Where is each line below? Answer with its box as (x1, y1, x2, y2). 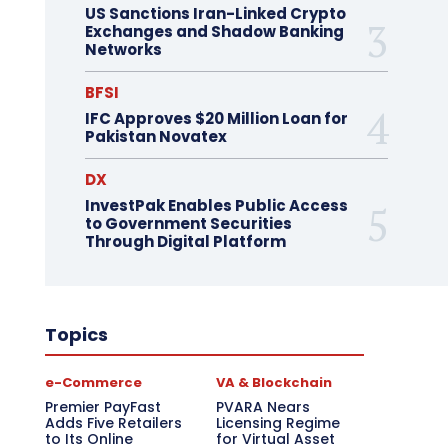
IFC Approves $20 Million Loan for (84, 108, 348, 129)
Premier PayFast (44, 397, 161, 417)
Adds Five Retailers (44, 413, 182, 433)
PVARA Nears (216, 397, 311, 417)
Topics (44, 322, 108, 347)
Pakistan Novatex (84, 126, 227, 147)
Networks (84, 39, 162, 60)
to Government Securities (84, 213, 292, 234)
